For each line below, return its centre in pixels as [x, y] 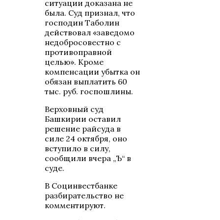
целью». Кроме [74, 62]
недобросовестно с [83, 42]
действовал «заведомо [90, 33]
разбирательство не [84, 196]
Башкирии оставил [83, 119]
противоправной [79, 52]
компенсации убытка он [93, 72]
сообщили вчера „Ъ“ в [88, 158]
